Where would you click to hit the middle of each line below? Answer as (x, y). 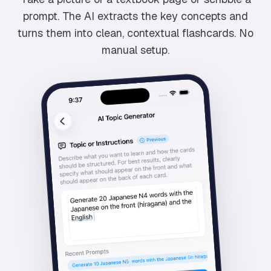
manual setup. (135, 50)
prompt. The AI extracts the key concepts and (135, 16)
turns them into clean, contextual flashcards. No (135, 33)
